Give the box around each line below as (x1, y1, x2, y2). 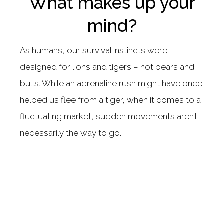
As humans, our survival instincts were (20, 45, 167, 55)
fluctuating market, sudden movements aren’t (20, 111, 197, 121)
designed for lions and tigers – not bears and (20, 61, 194, 72)
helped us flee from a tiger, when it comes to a (20, 94, 201, 105)
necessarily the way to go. (20, 127, 121, 138)
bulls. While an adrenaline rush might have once (20, 78, 202, 88)
